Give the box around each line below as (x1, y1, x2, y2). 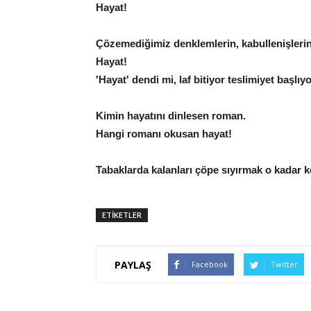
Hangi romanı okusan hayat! (96, 128, 232, 140)
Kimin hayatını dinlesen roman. (96, 110, 246, 122)
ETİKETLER (102, 210, 142, 221)
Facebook (192, 259, 228, 270)
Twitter (271, 259, 298, 270)
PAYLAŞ (115, 258, 151, 271)
